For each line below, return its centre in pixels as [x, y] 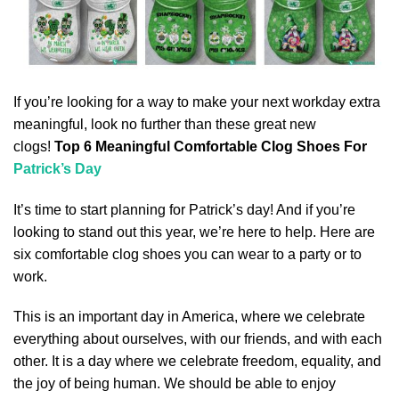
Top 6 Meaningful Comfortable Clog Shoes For [211, 146]
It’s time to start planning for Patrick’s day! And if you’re [184, 209]
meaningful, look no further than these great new [165, 124]
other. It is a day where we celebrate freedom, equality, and [197, 362]
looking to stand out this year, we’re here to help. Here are [194, 232]
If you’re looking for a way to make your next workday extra [197, 102]
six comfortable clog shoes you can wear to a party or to [187, 254]
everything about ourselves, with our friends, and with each [198, 339]
